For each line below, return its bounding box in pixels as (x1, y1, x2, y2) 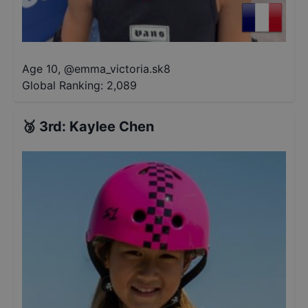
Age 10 (22, 62, 58, 76)
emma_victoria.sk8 (74, 62, 170, 76)
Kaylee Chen (69, 118, 154, 135)
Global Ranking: (22, 78, 103, 92)
